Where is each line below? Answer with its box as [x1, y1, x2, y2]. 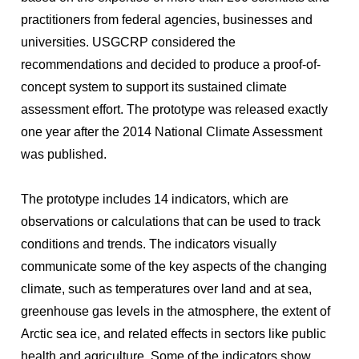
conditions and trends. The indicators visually [21, 236, 276, 251]
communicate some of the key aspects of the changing [21, 259, 327, 273]
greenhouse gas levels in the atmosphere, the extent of [21, 304, 330, 318]
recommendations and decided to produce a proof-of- [21, 57, 321, 71]
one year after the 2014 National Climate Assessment [21, 124, 322, 139]
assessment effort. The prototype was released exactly [21, 102, 328, 116]
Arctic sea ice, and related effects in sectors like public [21, 326, 326, 341]
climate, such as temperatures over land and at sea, [21, 281, 312, 296]
